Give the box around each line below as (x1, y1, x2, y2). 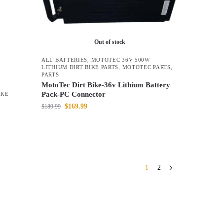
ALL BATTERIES (41, 57, 88, 63)
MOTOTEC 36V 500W (91, 57, 150, 63)
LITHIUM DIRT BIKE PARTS (41, 64, 119, 71)
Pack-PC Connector (41, 90, 106, 99)
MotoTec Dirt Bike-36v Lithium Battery (41, 81, 171, 89)
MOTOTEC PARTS (122, 64, 171, 71)
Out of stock (94, 38, 125, 46)
